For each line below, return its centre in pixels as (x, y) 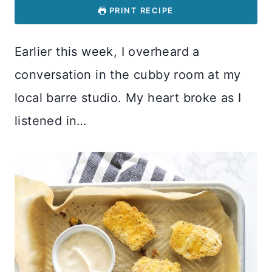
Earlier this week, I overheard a (107, 51)
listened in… (51, 121)
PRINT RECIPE (140, 10)
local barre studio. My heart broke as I (128, 97)
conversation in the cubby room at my (128, 74)
